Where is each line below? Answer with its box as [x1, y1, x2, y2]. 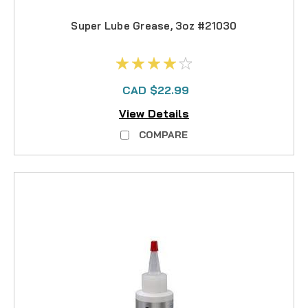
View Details [119, 107, 189, 121]
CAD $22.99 [122, 82, 189, 97]
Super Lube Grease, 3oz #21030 [71, 19, 237, 32]
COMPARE [139, 129, 188, 142]
